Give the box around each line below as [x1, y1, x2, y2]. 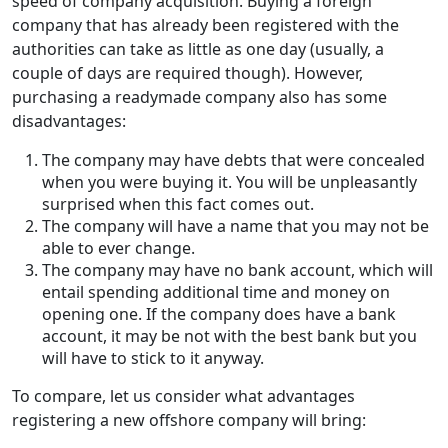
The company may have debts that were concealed [42, 148, 425, 171]
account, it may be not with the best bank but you [42, 324, 417, 347]
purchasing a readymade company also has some [12, 85, 387, 108]
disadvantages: [12, 109, 126, 132]
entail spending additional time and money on [42, 280, 390, 303]
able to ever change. [42, 236, 195, 259]
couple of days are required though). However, [12, 61, 363, 84]
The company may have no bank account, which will [42, 258, 433, 281]
